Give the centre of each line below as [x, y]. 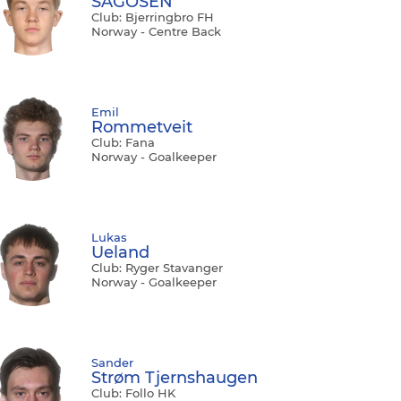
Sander [112, 363]
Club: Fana [123, 143]
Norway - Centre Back [156, 32]
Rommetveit [142, 128]
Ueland [120, 253]
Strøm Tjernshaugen [175, 378]
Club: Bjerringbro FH [153, 17]
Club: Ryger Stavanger [157, 268]
